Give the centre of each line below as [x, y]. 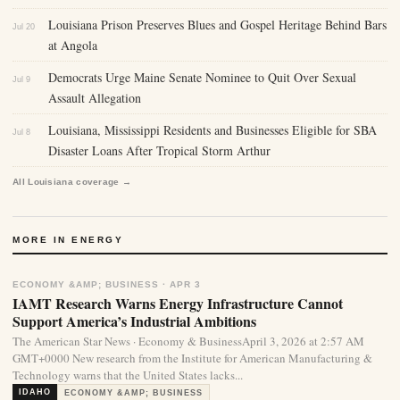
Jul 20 [24, 27]
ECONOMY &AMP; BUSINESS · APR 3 [107, 285]
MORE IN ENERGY [68, 240]
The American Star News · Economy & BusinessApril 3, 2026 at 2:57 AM [188, 342]
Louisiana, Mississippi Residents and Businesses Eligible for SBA [212, 130]
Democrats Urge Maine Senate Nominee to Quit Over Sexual [202, 78]
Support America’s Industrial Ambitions [134, 321]
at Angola [73, 46]
